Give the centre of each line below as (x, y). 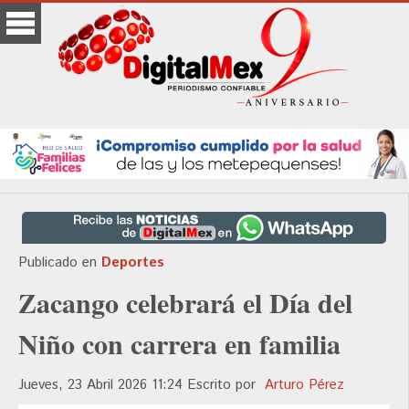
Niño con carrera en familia (179, 344)
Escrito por (226, 385)
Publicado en (58, 263)
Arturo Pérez (304, 385)
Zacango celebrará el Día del (185, 303)
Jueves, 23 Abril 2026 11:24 (103, 385)
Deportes (133, 263)
